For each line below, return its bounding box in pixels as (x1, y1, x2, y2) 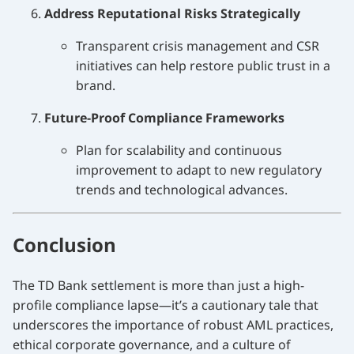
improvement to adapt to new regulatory (76, 161, 322, 179)
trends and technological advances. (76, 181, 288, 199)
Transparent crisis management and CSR (76, 37, 319, 55)
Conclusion (13, 231, 116, 258)
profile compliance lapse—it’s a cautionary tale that (13, 296, 318, 314)
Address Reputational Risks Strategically (44, 5, 300, 23)
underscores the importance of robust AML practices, (13, 315, 333, 333)
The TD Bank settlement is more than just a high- (13, 276, 304, 294)
